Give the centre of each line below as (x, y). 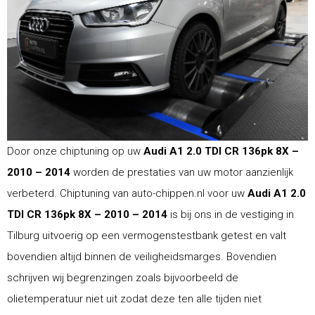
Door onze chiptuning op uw (75, 151)
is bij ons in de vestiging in (232, 214)
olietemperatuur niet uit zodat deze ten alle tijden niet (134, 298)
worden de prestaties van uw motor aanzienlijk (183, 172)
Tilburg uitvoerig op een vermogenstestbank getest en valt (147, 235)
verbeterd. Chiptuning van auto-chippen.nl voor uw (127, 193)
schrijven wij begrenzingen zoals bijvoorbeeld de (123, 277)
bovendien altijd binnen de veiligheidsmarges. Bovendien (142, 256)
